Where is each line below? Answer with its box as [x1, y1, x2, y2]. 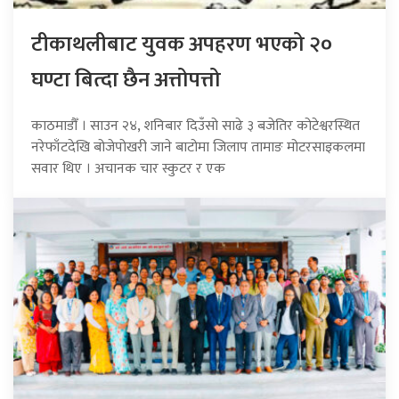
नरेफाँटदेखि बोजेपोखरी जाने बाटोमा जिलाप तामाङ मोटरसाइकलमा [31, 135, 365, 160]
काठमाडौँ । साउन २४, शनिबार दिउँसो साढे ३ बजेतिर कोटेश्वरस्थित [31, 114, 360, 139]
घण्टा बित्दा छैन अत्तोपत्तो [31, 62, 221, 99]
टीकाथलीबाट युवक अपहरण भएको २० [31, 27, 332, 63]
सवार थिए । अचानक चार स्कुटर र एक [31, 157, 225, 182]
